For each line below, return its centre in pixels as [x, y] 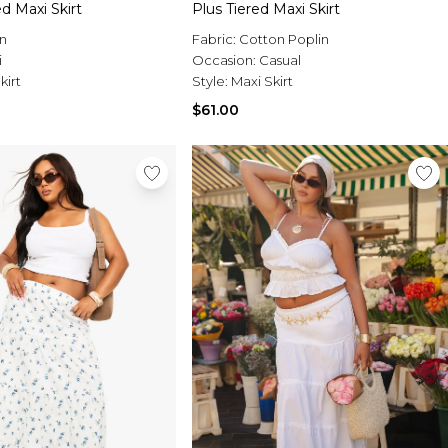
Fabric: [215, 39]
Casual [280, 60]
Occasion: [225, 60]
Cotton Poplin [284, 39]
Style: [211, 81]
